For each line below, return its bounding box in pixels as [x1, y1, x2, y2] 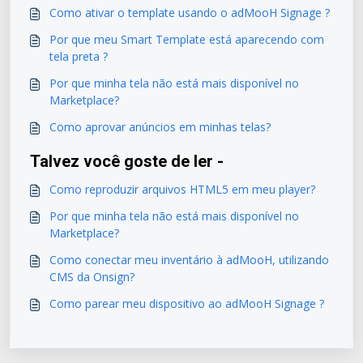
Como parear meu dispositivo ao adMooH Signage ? [49, 296, 324, 312]
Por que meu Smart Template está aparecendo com [49, 32, 209, 48]
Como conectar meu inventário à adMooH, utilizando [49, 252, 279, 268]
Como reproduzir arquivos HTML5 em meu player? [49, 181, 315, 198]
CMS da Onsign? [49, 269, 135, 285]
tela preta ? [49, 49, 108, 65]
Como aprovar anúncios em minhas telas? [49, 119, 271, 135]
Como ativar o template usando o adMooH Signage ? [49, 5, 330, 21]
